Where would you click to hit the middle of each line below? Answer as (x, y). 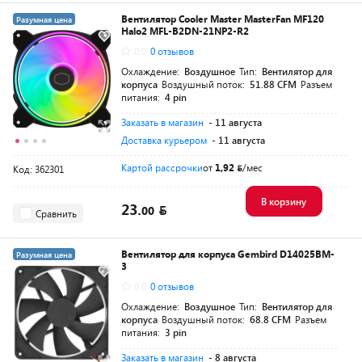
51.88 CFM (273, 84)
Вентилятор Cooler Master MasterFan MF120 (223, 19)
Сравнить (56, 213)
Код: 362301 (38, 169)
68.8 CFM (270, 319)
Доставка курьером (164, 140)
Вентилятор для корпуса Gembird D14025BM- (228, 254)
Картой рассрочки (162, 167)
